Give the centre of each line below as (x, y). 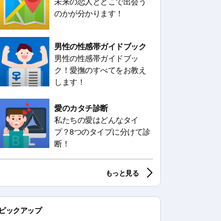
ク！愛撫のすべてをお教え (100, 70)
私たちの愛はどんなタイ (96, 120)
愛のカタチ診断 (81, 108)
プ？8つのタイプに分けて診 (102, 131)
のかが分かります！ (89, 13)
